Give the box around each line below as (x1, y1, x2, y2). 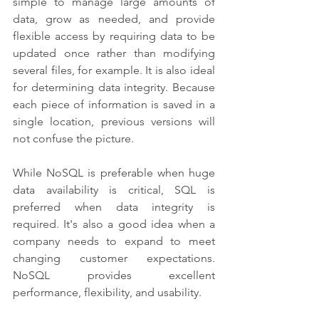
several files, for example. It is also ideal (13, 63, 215, 77)
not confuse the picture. (13, 131, 134, 145)
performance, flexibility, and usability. (13, 285, 202, 299)
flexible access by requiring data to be (13, 28, 215, 43)
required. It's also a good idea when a (13, 216, 215, 231)
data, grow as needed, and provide (13, 11, 215, 26)
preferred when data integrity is (13, 199, 215, 214)
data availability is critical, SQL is (13, 182, 215, 197)
